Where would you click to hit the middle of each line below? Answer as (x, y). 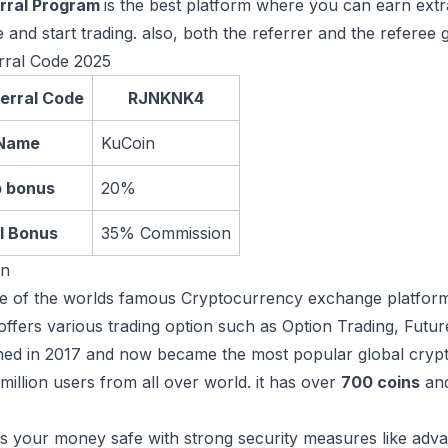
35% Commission (166, 233)
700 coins (380, 382)
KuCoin (128, 143)
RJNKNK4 (166, 98)
